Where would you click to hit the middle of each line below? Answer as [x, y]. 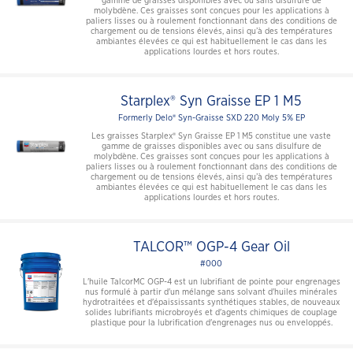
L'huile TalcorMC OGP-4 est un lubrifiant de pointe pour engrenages [211, 281]
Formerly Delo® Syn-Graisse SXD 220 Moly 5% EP [211, 117]
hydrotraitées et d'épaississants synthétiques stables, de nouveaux [211, 302]
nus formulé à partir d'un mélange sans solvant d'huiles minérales [211, 292]
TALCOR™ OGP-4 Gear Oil [211, 247]
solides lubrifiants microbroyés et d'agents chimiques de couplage [211, 312]
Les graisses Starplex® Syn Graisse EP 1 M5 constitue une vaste [211, 136]
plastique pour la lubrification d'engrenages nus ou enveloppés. [211, 322]
